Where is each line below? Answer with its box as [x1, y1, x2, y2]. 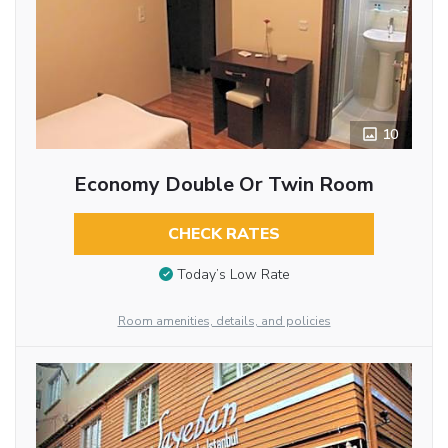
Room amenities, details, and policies [117, 313, 331, 330]
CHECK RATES [167, 222, 280, 245]
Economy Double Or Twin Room [73, 170, 374, 198]
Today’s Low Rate [176, 265, 290, 285]
